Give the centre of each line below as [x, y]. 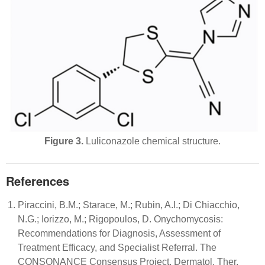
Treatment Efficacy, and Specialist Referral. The [117, 247]
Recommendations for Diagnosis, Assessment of [119, 233]
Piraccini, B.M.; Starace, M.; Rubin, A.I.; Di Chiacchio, [129, 205]
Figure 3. [64, 141]
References [38, 180]
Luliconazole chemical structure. [152, 141]
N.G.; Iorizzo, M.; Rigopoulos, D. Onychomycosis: [120, 219]
